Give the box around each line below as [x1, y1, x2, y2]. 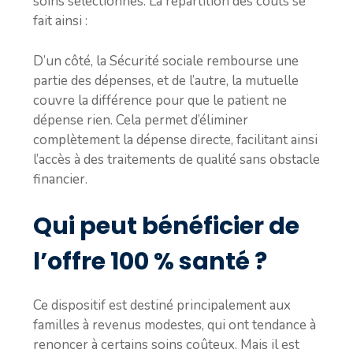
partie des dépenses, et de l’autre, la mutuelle [33, 71, 299, 90]
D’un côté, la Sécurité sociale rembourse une [33, 51, 299, 70]
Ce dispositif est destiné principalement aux [33, 296, 291, 314]
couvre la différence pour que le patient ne [33, 91, 287, 110]
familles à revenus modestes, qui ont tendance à [33, 316, 316, 334]
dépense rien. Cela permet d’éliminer [33, 110, 248, 129]
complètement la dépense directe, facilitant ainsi [33, 130, 318, 149]
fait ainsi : [33, 12, 87, 30]
